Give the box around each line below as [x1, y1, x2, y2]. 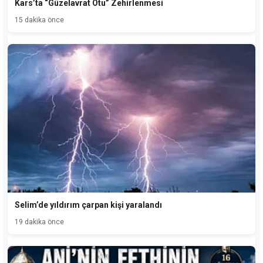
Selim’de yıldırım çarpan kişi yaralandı [15, 200, 162, 210]
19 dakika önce [15, 217, 64, 226]
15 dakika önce [15, 15, 64, 24]
